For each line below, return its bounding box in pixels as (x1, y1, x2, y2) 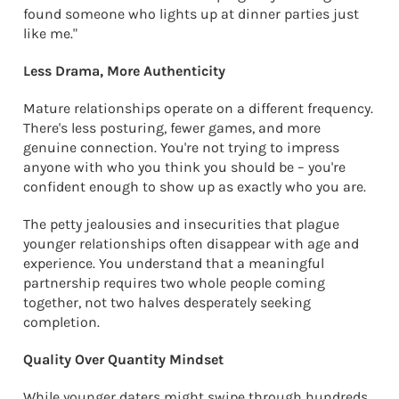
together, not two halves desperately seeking (23, 293, 311, 311)
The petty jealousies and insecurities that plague (23, 215, 339, 232)
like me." (23, 24, 77, 42)
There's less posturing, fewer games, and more (23, 118, 321, 136)
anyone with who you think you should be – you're (23, 158, 346, 175)
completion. (23, 313, 100, 330)
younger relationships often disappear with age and (23, 234, 359, 252)
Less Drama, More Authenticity (23, 61, 225, 79)
